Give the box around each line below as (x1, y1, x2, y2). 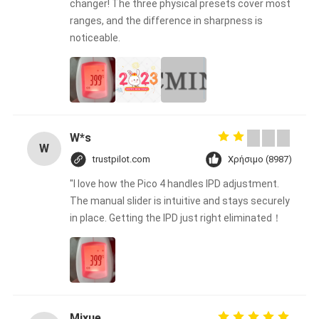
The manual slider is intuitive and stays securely (69, 194, 290, 206)
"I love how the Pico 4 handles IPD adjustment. (69, 177, 279, 189)
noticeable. (69, 31, 120, 43)
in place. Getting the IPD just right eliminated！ (69, 211, 282, 224)
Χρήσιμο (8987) (228, 153, 293, 164)
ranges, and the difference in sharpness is (69, 14, 263, 26)
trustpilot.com (92, 153, 150, 164)
